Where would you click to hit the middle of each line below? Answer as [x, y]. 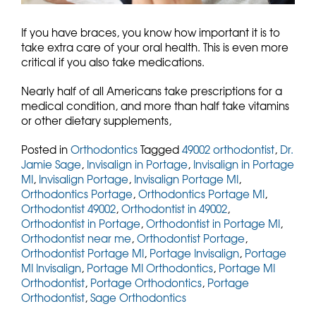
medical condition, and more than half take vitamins [155, 105]
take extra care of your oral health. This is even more [155, 47]
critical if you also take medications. [114, 62]
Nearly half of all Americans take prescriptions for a [152, 91]
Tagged [161, 149]
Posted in [46, 149]
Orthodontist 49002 [68, 208]
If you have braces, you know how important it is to [151, 32]
